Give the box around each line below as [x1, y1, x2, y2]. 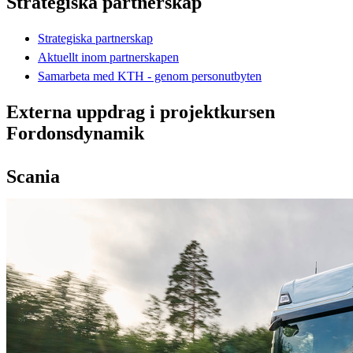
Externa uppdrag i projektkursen [6, 101, 275, 122]
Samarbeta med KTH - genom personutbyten [38, 69, 262, 83]
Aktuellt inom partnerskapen [38, 50, 179, 64]
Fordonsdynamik [6, 122, 144, 143]
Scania [6, 165, 60, 187]
